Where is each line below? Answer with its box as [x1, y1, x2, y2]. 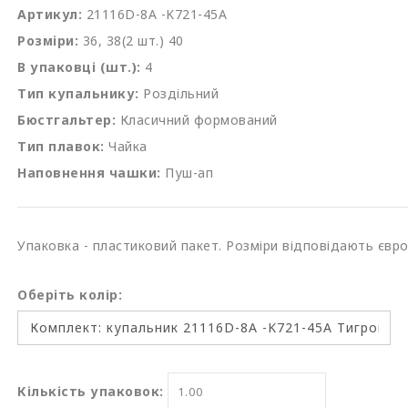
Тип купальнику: [17, 85, 139, 102]
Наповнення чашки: [17, 164, 161, 181]
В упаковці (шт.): [17, 58, 141, 76]
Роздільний [143, 85, 219, 102]
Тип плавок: [17, 138, 105, 155]
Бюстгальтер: [17, 111, 116, 128]
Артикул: [17, 5, 82, 23]
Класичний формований [119, 111, 278, 128]
